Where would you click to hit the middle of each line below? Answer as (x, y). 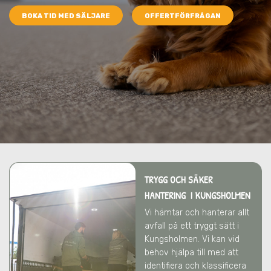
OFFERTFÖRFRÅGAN (183, 16)
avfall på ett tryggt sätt (191, 226)
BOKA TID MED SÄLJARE (66, 16)
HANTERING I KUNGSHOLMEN (198, 195)
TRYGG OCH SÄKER (179, 180)
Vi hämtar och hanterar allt (197, 213)
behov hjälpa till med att (191, 253)
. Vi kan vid (219, 239)
